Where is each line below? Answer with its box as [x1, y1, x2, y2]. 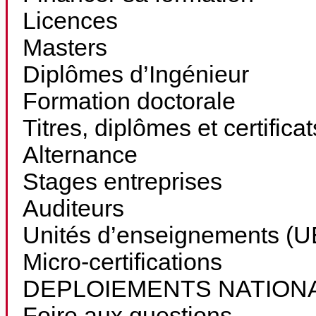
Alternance [23, 142, 138, 168]
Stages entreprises [23, 169, 222, 195]
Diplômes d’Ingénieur [23, 61, 249, 87]
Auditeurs [23, 195, 124, 221]
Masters [23, 35, 107, 61]
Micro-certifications [23, 249, 222, 275]
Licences [23, 8, 118, 34]
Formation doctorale [23, 88, 236, 114]
